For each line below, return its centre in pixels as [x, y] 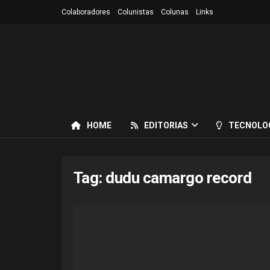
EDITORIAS [166, 125]
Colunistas [136, 12]
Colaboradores [86, 12]
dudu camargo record [179, 178]
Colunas [175, 12]
